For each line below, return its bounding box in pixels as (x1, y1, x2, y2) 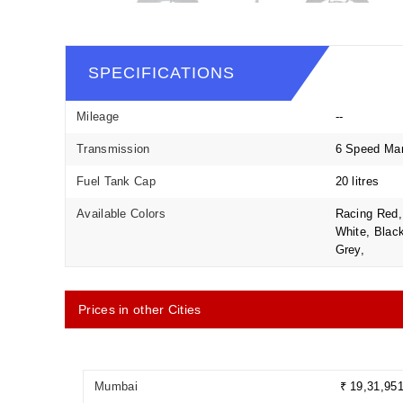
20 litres (335, 175, 380, 188)
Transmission (76, 142, 150, 156)
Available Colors (76, 207, 166, 220)
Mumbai (94, 380, 138, 393)
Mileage (76, 110, 120, 123)
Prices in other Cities (78, 302, 201, 317)
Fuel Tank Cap (76, 175, 156, 188)
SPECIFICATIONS (88, 64, 235, 82)
